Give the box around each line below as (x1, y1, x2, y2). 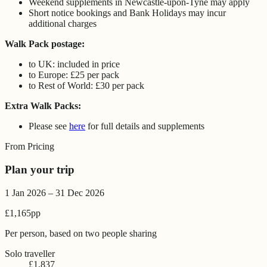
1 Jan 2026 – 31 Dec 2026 (5, 187, 104, 198)
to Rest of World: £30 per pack (29, 80, 144, 91)
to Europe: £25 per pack (29, 70, 119, 80)
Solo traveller (5, 248, 55, 259)
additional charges (29, 18, 97, 29)
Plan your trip (5, 163, 74, 176)
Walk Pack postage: (5, 39, 85, 49)
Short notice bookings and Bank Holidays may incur (29, 8, 226, 18)
